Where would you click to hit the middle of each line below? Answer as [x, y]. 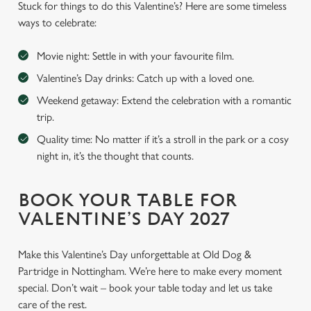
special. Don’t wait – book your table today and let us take [145, 288]
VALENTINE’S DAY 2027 [124, 219]
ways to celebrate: [57, 23]
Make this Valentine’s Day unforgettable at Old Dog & [135, 254]
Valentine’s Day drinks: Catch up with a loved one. [145, 78]
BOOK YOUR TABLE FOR [128, 201]
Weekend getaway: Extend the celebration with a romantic [164, 100]
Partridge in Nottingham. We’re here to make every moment [150, 271]
